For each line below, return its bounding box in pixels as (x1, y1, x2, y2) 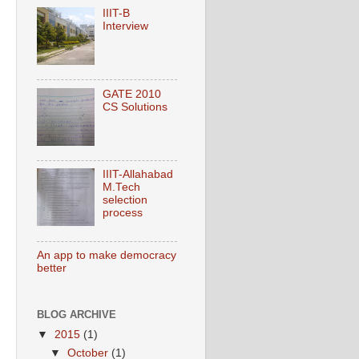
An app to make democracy (37, 249, 176, 262)
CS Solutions (103, 100, 168, 113)
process (103, 207, 143, 220)
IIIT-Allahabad (103, 168, 174, 181)
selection (103, 194, 148, 207)
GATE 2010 (103, 87, 162, 100)
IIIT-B (103, 6, 131, 19)
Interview (103, 19, 149, 32)
